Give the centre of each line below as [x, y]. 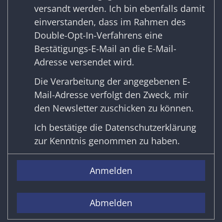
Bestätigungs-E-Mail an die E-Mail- [105, 49]
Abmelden [111, 202]
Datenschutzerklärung [151, 128]
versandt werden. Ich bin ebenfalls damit [119, 9]
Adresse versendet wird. [84, 62]
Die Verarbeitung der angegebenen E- [112, 82]
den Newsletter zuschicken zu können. [114, 108]
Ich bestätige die [70, 128]
